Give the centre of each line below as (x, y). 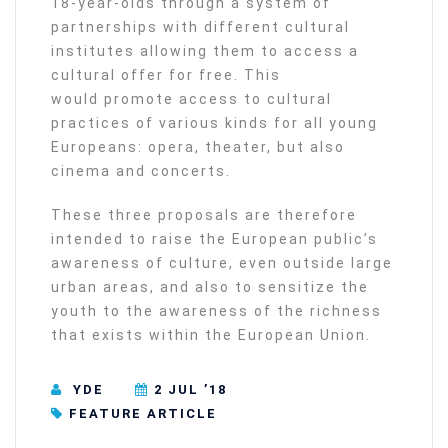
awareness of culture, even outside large (222, 263)
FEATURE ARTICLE (143, 414)
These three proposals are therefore (204, 215)
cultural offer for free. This (166, 75)
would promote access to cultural (191, 99)
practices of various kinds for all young (214, 123)
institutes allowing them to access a (205, 51)
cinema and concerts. (141, 171)
